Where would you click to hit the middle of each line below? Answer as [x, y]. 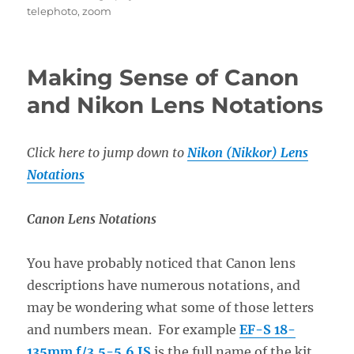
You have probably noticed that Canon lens [162, 263]
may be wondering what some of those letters [171, 307]
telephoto [53, 11]
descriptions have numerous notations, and [164, 285]
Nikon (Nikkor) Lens [248, 152]
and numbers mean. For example [134, 329]
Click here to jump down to [107, 152]
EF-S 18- [268, 329]
